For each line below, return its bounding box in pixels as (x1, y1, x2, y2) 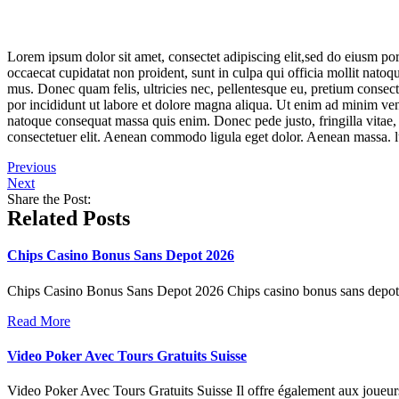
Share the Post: (7, 191, 91, 207)
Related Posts (7, 207, 130, 230)
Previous (7, 159, 56, 175)
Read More (7, 313, 70, 329)
